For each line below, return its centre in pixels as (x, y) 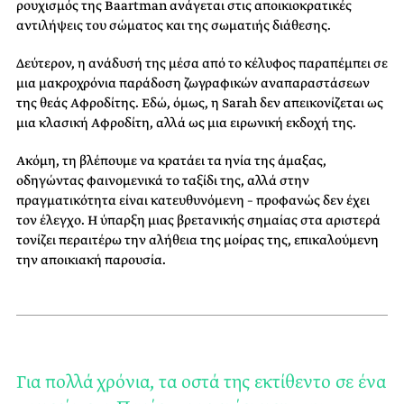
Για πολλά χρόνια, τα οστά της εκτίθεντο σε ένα (201, 382)
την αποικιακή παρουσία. (91, 260)
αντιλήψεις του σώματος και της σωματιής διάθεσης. (174, 26)
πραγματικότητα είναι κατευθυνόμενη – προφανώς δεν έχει (193, 201)
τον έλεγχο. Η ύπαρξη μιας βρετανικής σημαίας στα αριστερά (198, 220)
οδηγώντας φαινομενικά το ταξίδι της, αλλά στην (163, 181)
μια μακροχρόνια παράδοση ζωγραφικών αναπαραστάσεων (193, 83)
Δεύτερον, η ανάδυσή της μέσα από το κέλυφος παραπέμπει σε (202, 64)
